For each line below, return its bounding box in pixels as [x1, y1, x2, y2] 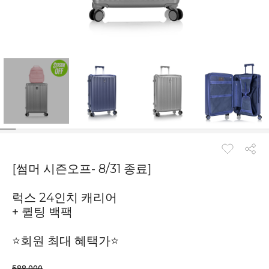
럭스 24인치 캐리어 [12, 190, 117, 205]
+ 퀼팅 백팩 [12, 205, 73, 219]
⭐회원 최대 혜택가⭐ [12, 234, 119, 248]
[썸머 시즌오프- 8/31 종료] [12, 162, 151, 176]
